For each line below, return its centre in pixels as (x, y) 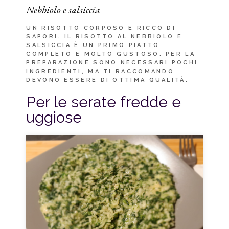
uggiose (54, 118)
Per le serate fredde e (104, 102)
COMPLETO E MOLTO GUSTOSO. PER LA (111, 54)
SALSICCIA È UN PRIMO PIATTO (93, 45)
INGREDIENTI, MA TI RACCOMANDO (100, 72)
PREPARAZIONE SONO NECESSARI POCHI (112, 63)
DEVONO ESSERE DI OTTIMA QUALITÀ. (107, 80)
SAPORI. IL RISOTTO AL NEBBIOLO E (104, 37)
